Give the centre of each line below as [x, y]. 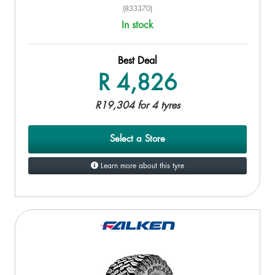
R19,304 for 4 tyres [137, 105]
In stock [137, 25]
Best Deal [137, 60]
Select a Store [137, 139]
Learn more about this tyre [141, 165]
